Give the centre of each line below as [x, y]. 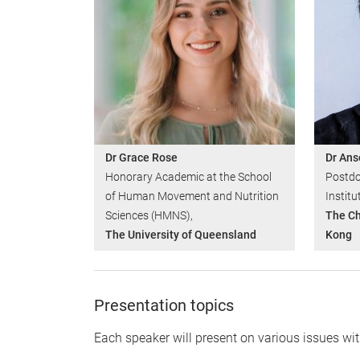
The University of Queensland [181, 234]
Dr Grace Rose [141, 157]
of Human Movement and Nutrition [192, 196]
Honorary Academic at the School [188, 176]
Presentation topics [164, 305]
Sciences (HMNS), [149, 215]
